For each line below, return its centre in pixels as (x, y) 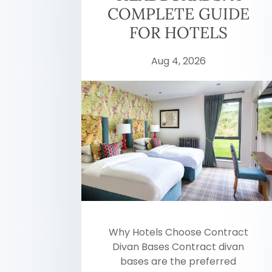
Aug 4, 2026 (178, 61)
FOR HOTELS (178, 32)
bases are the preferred (178, 262)
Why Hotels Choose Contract (178, 233)
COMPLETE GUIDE (178, 14)
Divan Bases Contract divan (178, 247)
